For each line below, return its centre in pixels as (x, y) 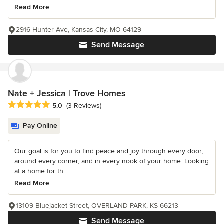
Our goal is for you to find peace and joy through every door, (109, 151)
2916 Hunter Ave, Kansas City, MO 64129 (79, 30)
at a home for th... (41, 171)
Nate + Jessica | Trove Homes (67, 94)
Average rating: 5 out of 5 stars (61, 105)
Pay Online (40, 126)
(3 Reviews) (84, 106)
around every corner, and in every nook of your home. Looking (112, 161)
